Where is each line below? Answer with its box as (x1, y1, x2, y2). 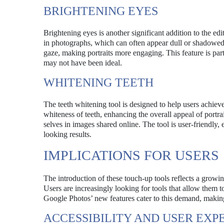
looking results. (43, 130, 91, 138)
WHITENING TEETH (43, 76, 153, 89)
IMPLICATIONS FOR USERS (43, 147, 219, 163)
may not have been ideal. (43, 58, 122, 67)
